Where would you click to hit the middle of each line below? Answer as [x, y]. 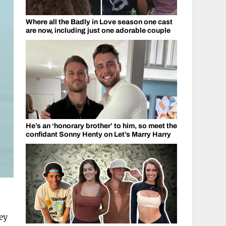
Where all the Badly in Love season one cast [99, 22]
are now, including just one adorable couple [98, 30]
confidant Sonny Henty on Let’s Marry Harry [98, 134]
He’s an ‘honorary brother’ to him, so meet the [101, 126]
